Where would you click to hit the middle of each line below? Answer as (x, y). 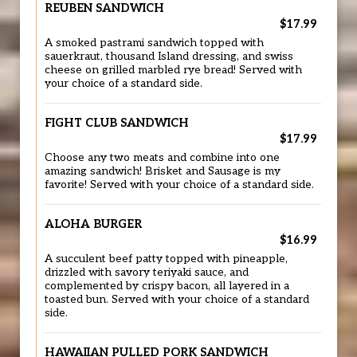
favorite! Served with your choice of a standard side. (179, 185)
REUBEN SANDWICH (104, 8)
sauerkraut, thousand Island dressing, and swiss (169, 57)
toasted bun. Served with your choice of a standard (177, 300)
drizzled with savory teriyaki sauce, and (147, 273)
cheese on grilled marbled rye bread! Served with (173, 70)
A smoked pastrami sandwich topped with (154, 43)
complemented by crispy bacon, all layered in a (167, 286)
